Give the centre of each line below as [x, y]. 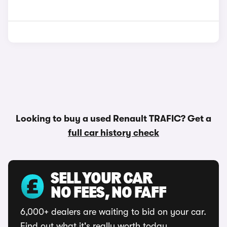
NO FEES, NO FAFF [108, 194]
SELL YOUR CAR [101, 179]
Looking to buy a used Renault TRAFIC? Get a [113, 119]
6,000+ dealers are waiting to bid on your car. [113, 212]
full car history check [113, 133]
